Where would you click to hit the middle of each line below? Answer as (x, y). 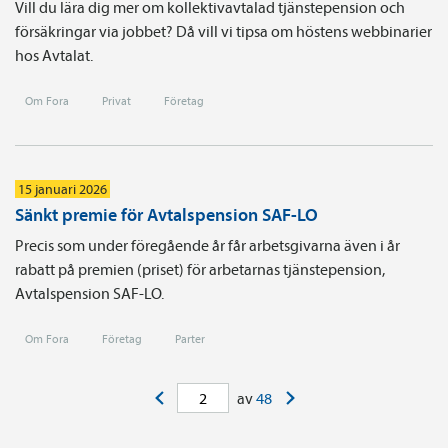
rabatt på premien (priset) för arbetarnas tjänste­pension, (200, 268)
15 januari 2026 (62, 188)
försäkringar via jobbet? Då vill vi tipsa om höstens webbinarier (223, 30)
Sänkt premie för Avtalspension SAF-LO (166, 214)
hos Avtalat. (54, 54)
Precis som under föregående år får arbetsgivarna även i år (207, 244)
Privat (116, 100)
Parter (190, 338)
